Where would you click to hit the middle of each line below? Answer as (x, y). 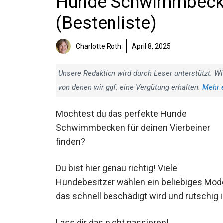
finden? (70, 142)
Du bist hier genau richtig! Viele (116, 168)
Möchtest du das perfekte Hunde (121, 114)
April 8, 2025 (151, 46)
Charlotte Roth (99, 46)
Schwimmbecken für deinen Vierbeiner (133, 128)
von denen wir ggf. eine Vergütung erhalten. (130, 87)
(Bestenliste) (106, 23)
